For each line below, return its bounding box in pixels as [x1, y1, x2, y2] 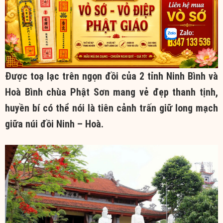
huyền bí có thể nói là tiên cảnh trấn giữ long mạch [5, 102, 218, 114]
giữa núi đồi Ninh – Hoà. [5, 117, 104, 130]
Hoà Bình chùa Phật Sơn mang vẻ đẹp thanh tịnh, [5, 86, 218, 98]
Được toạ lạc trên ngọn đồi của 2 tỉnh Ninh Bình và [5, 70, 218, 82]
